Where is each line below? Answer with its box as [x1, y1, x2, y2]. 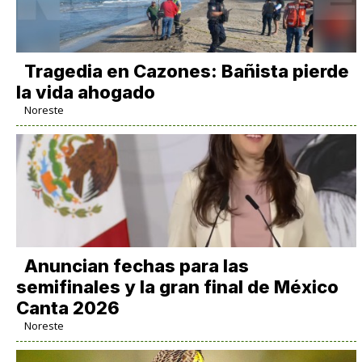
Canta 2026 [15, 297, 120, 318]
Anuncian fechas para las [23, 255, 249, 276]
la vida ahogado [15, 81, 155, 103]
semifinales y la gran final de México [15, 276, 339, 297]
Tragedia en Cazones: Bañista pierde [23, 60, 349, 82]
